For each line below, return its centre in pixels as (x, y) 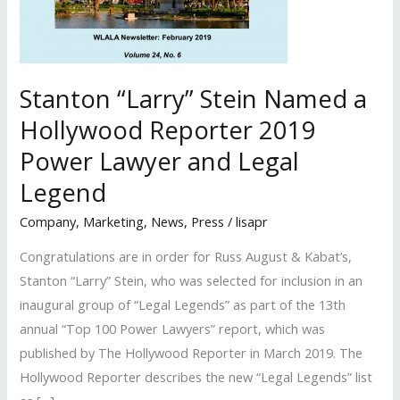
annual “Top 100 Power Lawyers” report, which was (173, 328)
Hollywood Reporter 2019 (168, 129)
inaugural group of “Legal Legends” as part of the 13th (183, 304)
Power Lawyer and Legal (160, 161)
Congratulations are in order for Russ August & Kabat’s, (186, 256)
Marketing (114, 222)
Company (48, 222)
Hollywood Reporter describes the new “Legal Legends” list (196, 376)
